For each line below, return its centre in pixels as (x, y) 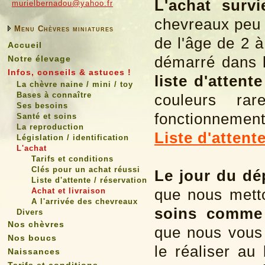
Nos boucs (32, 238)
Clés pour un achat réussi (86, 169)
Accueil (25, 45)
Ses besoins (42, 106)
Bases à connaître (54, 95)
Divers (30, 212)
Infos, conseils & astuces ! (70, 72)
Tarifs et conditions (72, 159)
